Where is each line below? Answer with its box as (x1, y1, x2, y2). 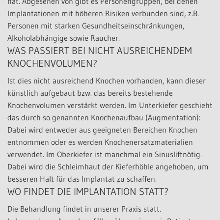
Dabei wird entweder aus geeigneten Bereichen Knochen (7, 124, 197, 135)
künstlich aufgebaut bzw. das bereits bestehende (7, 87, 173, 98)
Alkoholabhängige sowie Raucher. (7, 32, 120, 43)
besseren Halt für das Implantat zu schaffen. (7, 173, 157, 184)
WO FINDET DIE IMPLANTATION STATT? (7, 185, 168, 197)
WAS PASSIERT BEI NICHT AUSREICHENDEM (7, 44, 192, 56)
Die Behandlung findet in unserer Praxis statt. (7, 203, 161, 214)
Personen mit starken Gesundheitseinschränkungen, (7, 20, 185, 30)
